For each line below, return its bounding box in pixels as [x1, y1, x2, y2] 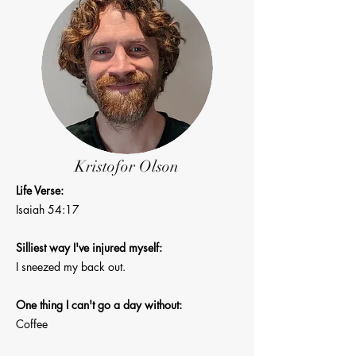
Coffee [16, 316, 48, 331]
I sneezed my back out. [16, 259, 126, 274]
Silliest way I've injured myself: [16, 240, 162, 255]
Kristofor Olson [75, 157, 179, 176]
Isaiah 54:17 [16, 202, 79, 217]
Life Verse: [16, 183, 64, 198]
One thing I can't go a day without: [16, 297, 182, 312]
